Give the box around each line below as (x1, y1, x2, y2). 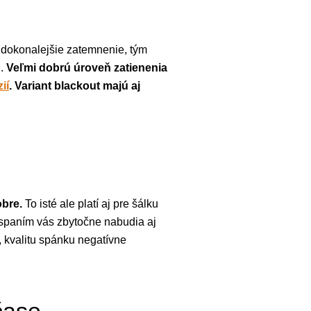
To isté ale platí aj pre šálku (22, 198, 158, 210)
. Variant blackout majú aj (9, 80, 140, 92)
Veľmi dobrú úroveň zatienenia (6, 62, 167, 74)
